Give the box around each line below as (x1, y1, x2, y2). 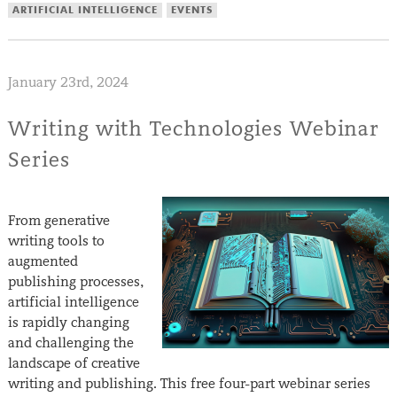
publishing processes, (7, 273, 144, 291)
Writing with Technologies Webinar (7, 115, 380, 142)
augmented (7, 253, 78, 270)
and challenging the (7, 334, 134, 352)
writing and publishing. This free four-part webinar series (7, 375, 370, 393)
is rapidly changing (7, 314, 129, 331)
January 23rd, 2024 (7, 74, 128, 91)
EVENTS (170, 5, 213, 16)
